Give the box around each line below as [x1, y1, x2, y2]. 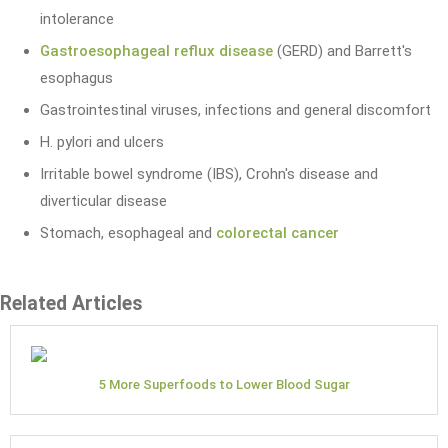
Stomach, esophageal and [40, 223, 216, 242]
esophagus [40, 68, 113, 87]
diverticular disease [40, 191, 167, 210]
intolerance [40, 9, 114, 28]
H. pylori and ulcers [40, 132, 164, 151]
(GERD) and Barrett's [273, 41, 412, 60]
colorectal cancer [216, 223, 339, 242]
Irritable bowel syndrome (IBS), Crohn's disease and [40, 164, 378, 183]
